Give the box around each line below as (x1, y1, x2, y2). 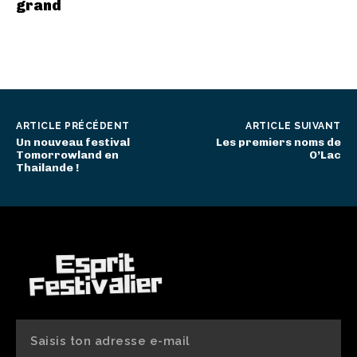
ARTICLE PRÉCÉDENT (16, 120, 130, 131)
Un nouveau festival (16, 135, 130, 149)
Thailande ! (16, 161, 79, 175)
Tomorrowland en (16, 148, 119, 162)
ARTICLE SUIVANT (245, 120, 341, 131)
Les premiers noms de (215, 135, 341, 149)
